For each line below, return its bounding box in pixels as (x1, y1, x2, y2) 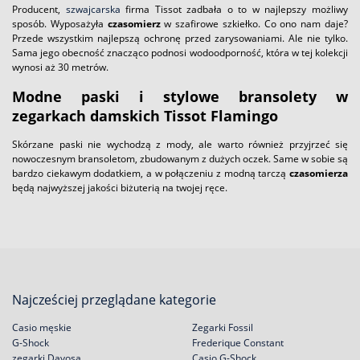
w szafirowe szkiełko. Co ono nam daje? (160, 17, 349, 31)
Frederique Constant (192, 336, 284, 350)
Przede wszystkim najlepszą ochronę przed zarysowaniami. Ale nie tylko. (12, 31, 348, 45)
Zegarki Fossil (192, 321, 253, 334)
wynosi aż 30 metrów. (12, 60, 108, 74)
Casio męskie (12, 321, 72, 334)
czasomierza (289, 166, 348, 180)
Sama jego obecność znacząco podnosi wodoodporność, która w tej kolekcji (12, 46, 348, 59)
